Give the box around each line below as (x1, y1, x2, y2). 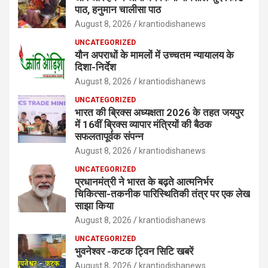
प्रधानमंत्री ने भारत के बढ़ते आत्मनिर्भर (75, 175, 213, 188)
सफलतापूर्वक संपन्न (75, 130, 144, 142)
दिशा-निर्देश (75, 60, 116, 73)
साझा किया (75, 199, 114, 212)
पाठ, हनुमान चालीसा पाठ (75, 3, 163, 16)
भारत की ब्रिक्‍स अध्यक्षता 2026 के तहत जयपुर (75, 106, 243, 118)
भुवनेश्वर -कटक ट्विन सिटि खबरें (75, 245, 196, 257)
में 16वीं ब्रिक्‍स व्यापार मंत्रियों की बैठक (75, 118, 212, 130)
